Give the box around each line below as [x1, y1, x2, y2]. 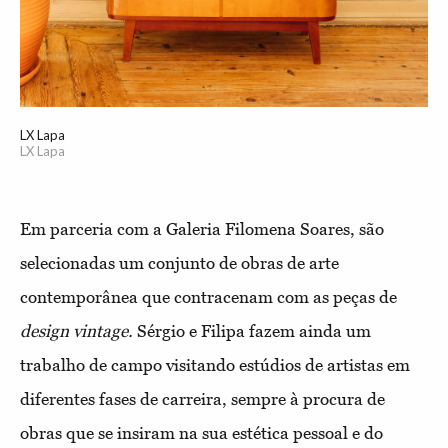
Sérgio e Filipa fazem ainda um [133, 321, 371, 342]
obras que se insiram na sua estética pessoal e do [20, 423, 383, 444]
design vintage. [20, 321, 133, 342]
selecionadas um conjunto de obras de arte [20, 253, 339, 274]
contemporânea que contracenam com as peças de [20, 287, 397, 308]
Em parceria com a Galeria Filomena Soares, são [20, 219, 384, 240]
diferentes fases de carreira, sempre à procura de [20, 389, 385, 410]
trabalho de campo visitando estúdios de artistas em [20, 355, 410, 376]
